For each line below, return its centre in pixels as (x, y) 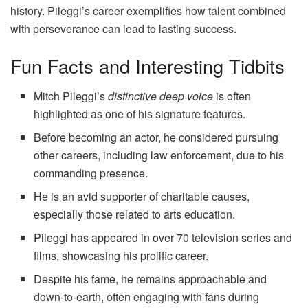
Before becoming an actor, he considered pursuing (156, 137)
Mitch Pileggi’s (71, 96)
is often (232, 96)
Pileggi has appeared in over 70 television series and (163, 238)
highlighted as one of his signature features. (140, 114)
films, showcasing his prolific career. (121, 256)
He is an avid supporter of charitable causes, (142, 197)
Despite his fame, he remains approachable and (151, 279)
